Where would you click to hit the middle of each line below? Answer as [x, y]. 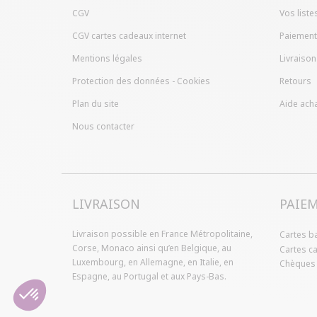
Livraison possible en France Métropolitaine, [162, 234]
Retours [295, 81]
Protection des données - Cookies [141, 81]
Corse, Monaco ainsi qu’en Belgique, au [152, 248]
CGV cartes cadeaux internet [129, 36]
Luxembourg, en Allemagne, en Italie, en [153, 263]
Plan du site [96, 104]
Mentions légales [107, 59]
